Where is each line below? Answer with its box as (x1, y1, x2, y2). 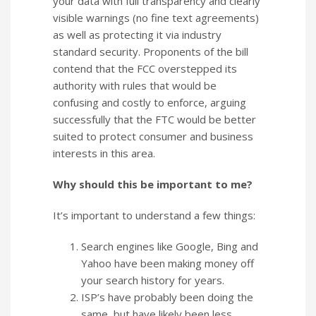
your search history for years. (81, 272, 224, 287)
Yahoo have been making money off (81, 255, 254, 270)
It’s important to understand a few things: (53, 207, 255, 222)
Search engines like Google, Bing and (81, 238, 258, 253)
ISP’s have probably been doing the (81, 289, 253, 304)
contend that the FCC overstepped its (53, 61, 237, 75)
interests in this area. (53, 145, 155, 160)
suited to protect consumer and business (53, 128, 253, 143)
